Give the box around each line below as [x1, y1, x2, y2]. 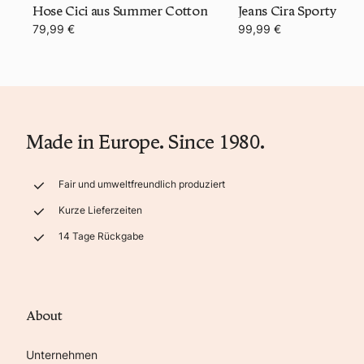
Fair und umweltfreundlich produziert [58, 177, 225, 190]
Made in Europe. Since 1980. [26, 129, 265, 154]
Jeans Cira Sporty [237, 2, 337, 19]
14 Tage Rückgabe [58, 229, 144, 242]
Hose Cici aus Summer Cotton [32, 2, 208, 19]
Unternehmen [26, 347, 97, 362]
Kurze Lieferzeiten [58, 203, 142, 216]
